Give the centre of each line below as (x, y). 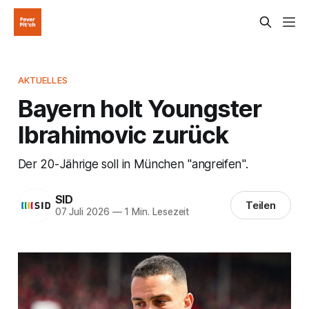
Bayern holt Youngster (140, 108)
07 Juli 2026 (82, 212)
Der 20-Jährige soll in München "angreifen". (133, 163)
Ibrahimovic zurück (123, 134)
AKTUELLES (42, 80)
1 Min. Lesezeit (156, 212)
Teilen (261, 206)
